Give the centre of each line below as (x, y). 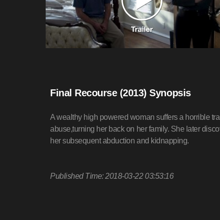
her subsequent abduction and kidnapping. (120, 141)
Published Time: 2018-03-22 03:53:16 (112, 176)
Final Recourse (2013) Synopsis (121, 93)
